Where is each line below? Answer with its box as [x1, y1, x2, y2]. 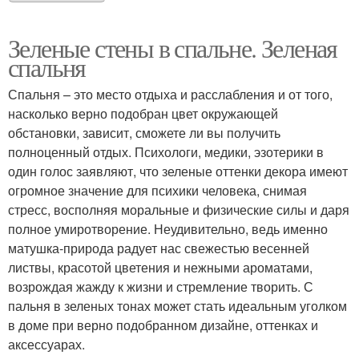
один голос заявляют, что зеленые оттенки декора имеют [8, 162, 348, 180]
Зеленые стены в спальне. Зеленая [8, 30, 337, 65]
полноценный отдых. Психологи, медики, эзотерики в [8, 143, 324, 161]
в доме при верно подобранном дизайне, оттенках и [8, 316, 318, 334]
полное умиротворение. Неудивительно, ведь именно [8, 220, 328, 238]
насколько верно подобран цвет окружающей [8, 104, 278, 123]
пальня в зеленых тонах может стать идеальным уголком [8, 296, 347, 315]
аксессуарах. [8, 335, 85, 353]
